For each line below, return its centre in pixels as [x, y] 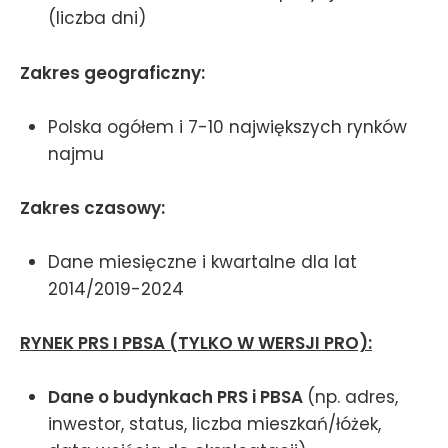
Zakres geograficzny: [112, 72]
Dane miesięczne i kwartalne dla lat [202, 262]
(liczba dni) [97, 18]
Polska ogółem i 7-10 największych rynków [227, 126]
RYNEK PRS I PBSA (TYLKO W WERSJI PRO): [196, 343]
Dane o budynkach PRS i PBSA [177, 397]
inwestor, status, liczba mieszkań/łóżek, [214, 424]
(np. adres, [352, 397]
